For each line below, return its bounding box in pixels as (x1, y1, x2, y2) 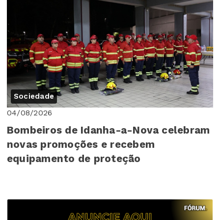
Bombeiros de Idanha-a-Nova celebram (7, 124, 210, 137)
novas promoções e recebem (7, 138, 155, 151)
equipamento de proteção (7, 153, 141, 165)
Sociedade (14, 92, 55, 101)
